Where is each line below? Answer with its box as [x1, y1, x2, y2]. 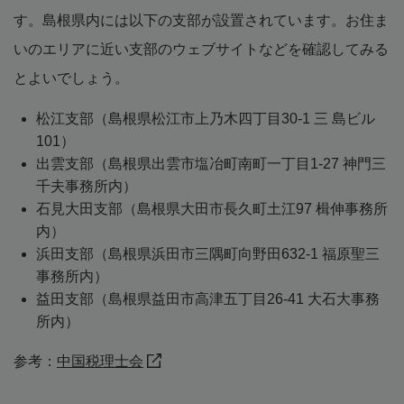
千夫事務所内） [36, 179, 137, 195]
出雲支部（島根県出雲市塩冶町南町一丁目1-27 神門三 [36, 156, 386, 172]
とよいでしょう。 [14, 70, 129, 87]
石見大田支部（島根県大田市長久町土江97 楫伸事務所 [36, 201, 388, 217]
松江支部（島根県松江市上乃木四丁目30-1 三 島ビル [36, 111, 375, 127]
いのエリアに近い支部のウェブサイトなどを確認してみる [14, 41, 389, 58]
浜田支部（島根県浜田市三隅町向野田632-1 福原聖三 [36, 246, 380, 262]
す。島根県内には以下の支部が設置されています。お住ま [14, 13, 389, 29]
